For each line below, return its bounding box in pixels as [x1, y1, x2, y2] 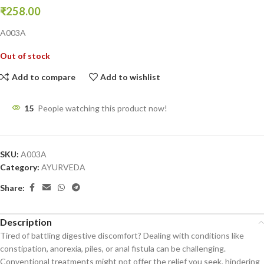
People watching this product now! [38, 103, 167, 114]
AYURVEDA [41, 162, 85, 173]
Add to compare [11, 71, 75, 82]
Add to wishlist [100, 71, 161, 82]
